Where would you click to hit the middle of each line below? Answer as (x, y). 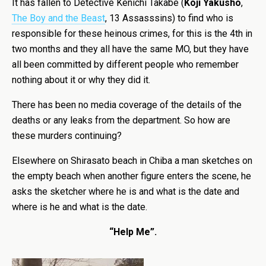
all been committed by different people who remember (125, 64)
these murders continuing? (67, 136)
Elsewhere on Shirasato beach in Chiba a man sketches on (132, 161)
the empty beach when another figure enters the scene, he (132, 176)
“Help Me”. (133, 232)
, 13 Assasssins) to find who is (169, 18)
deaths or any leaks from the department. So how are (121, 120)
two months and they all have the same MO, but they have (130, 49)
